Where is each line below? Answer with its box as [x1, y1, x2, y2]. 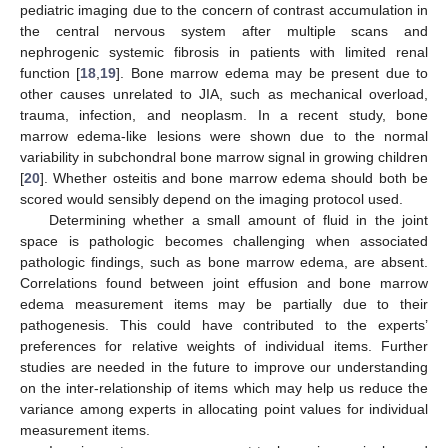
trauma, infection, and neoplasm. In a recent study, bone [20, 107, 428, 124]
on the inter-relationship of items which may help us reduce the [20, 380, 428, 397]
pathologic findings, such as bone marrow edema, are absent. [20, 254, 428, 271]
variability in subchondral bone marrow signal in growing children [20, 149, 428, 166]
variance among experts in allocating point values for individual [20, 401, 428, 418]
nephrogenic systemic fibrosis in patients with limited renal [20, 44, 428, 61]
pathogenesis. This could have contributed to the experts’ [20, 317, 428, 334]
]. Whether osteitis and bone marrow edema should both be [40, 170, 428, 187]
